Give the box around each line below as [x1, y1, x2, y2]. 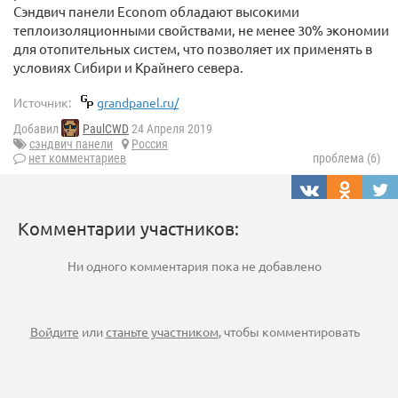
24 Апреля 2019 [129, 122, 212, 137]
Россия [131, 137, 168, 152]
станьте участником [105, 323, 219, 340]
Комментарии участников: [18, 217, 239, 240]
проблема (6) [313, 151, 380, 166]
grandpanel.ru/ [97, 94, 179, 110]
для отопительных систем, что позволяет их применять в [13, 40, 372, 57]
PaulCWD [83, 122, 129, 137]
